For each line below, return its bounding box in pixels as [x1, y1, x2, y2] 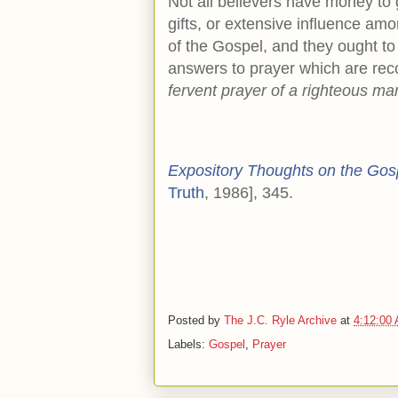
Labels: [168, 337, 209, 351]
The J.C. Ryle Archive [224, 313, 340, 327]
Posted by [168, 313, 224, 327]
